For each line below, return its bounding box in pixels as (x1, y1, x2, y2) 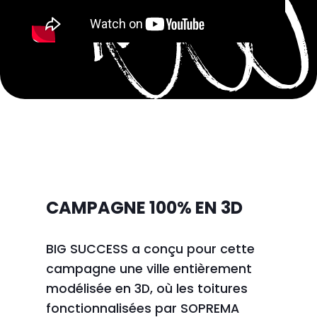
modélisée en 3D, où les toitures (45, 279, 248, 297)
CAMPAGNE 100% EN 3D (45, 195, 243, 219)
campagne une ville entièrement (45, 260, 252, 277)
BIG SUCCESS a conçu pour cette (45, 240, 255, 258)
